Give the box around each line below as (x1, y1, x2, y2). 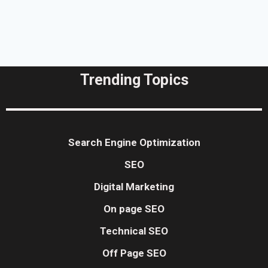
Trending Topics (80, 71, 188, 89)
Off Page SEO (102, 247, 166, 260)
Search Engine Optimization (68, 136, 200, 149)
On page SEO (103, 203, 165, 215)
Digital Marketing (94, 181, 174, 193)
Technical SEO (100, 225, 168, 237)
